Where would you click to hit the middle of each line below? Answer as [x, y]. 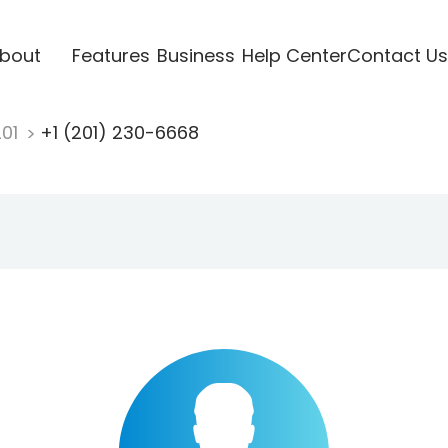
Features [110, 55]
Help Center [294, 55]
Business [195, 55]
